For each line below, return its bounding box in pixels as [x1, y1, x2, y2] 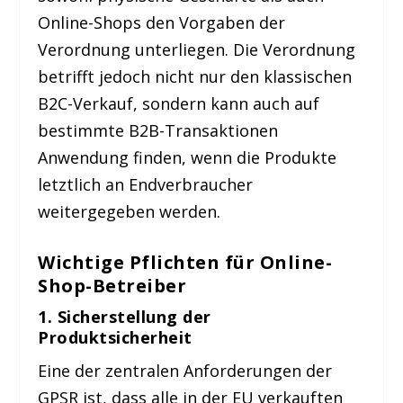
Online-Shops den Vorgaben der [38, 12, 286, 34]
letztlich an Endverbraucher [38, 174, 254, 196]
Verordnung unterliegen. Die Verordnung [38, 39, 356, 61]
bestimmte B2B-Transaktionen [38, 120, 279, 142]
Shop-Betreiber [38, 273, 187, 298]
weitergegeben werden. [38, 201, 221, 223]
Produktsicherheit [38, 326, 193, 348]
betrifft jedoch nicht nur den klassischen [38, 66, 353, 88]
